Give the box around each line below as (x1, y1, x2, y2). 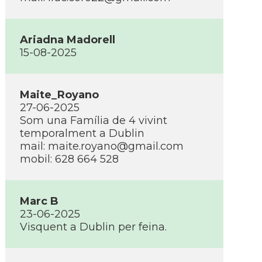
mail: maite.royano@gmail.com (20, 140, 184, 153)
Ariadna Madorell (20, 33, 115, 46)
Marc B (20, 195, 58, 208)
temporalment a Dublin (20, 127, 144, 140)
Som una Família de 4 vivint (20, 114, 167, 127)
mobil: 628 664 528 (20, 153, 119, 166)
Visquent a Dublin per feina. (20, 220, 167, 233)
